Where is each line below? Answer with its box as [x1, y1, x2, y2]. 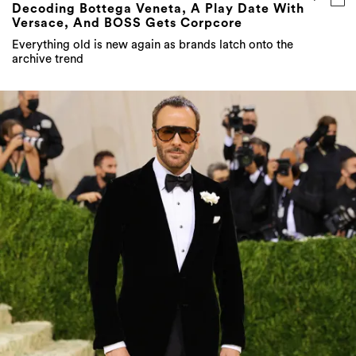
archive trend [12, 52, 83, 65]
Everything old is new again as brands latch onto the [12, 38, 293, 51]
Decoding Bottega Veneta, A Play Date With [12, 2, 304, 15]
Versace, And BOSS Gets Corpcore [12, 16, 242, 29]
